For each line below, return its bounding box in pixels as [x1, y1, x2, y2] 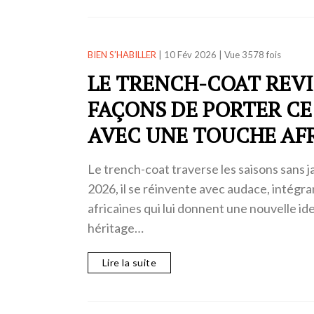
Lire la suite [102, 257, 156, 269]
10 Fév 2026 [163, 48, 217, 60]
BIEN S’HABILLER [87, 48, 156, 60]
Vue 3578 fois [224, 48, 281, 60]
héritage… [87, 219, 144, 235]
